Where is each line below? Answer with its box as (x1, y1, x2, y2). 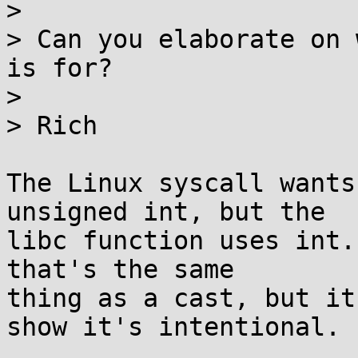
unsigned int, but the (6, 197, 325, 226)
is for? (6, 54, 113, 82)
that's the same (6, 255, 234, 284)
